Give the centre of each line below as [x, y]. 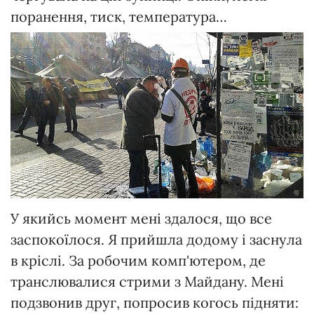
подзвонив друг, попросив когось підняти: [155, 303]
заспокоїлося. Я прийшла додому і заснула [156, 240]
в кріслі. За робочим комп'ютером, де [138, 261]
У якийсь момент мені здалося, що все [141, 219]
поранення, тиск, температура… [119, 17]
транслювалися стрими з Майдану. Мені [147, 282]
